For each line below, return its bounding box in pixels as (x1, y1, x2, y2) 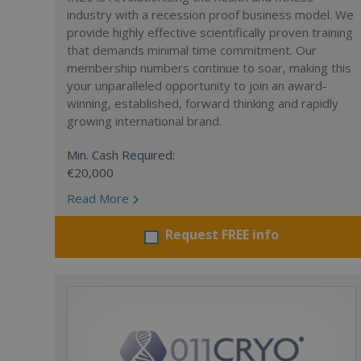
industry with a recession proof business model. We (67, 6, 354, 23)
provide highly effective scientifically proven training (67, 24, 353, 40)
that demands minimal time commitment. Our (67, 42, 317, 58)
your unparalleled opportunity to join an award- (67, 77, 327, 93)
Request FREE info (165, 226, 280, 243)
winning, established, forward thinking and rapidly (67, 95, 338, 111)
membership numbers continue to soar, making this (67, 60, 351, 76)
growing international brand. (67, 113, 222, 129)
